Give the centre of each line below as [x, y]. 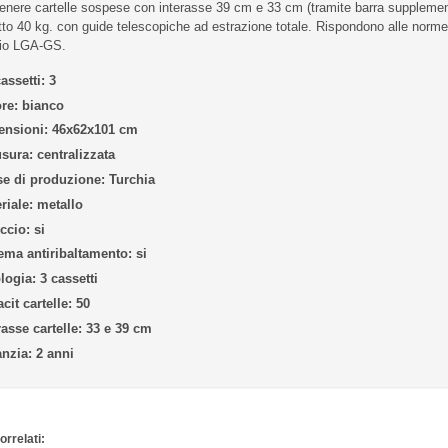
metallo [57, 204]
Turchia [129, 179]
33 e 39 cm [116, 328]
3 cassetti [66, 279]
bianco [40, 105]
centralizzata [73, 155]
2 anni [52, 353]
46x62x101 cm [92, 130]
